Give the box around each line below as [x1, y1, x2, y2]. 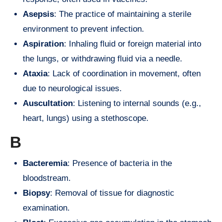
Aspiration [23, 39, 64, 49]
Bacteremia [23, 158, 67, 168]
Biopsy [23, 188, 50, 198]
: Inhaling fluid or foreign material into [64, 39, 201, 49]
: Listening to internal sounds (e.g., [73, 99, 201, 109]
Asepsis [23, 9, 54, 19]
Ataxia [23, 69, 48, 79]
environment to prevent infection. [23, 24, 144, 34]
